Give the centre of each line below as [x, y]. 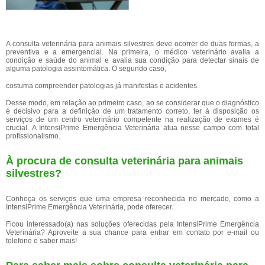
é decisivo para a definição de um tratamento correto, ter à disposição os [132, 111]
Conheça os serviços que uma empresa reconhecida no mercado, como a [132, 199]
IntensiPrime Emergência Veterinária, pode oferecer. [90, 207]
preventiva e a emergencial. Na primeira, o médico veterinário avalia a [132, 52]
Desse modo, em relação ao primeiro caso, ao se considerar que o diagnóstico [132, 103]
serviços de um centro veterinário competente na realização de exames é [132, 119]
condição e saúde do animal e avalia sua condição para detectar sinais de [132, 60]
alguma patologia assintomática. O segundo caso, [86, 69]
